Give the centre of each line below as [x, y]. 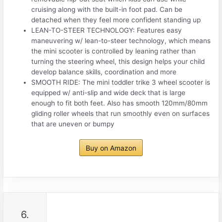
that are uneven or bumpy [73, 124]
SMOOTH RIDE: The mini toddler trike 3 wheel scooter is [121, 82]
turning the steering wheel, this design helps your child [118, 61]
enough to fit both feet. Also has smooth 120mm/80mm [120, 103]
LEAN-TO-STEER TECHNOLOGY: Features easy [107, 30]
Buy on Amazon [111, 148]
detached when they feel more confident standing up [116, 20]
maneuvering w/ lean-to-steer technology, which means [121, 40]
